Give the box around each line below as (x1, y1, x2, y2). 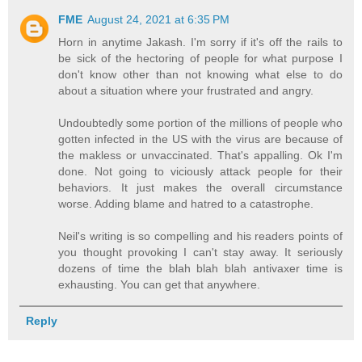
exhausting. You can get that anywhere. (58, 277, 261, 291)
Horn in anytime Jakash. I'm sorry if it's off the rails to (58, 35, 343, 48)
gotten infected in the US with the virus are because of (58, 132, 343, 145)
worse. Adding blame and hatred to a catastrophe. (58, 196, 314, 210)
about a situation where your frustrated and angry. (58, 83, 314, 97)
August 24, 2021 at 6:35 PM (87, 12, 230, 26)
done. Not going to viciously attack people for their (58, 164, 343, 178)
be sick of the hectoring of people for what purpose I (58, 51, 343, 65)
